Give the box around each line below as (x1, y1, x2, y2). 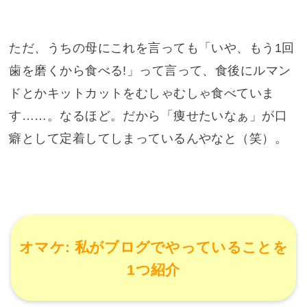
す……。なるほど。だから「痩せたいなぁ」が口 (9, 109, 288, 123)
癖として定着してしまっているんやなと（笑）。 (9, 132, 288, 146)
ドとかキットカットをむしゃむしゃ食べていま (9, 86, 275, 101)
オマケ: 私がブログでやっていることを (19, 238, 288, 255)
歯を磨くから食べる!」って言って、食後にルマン (9, 64, 291, 78)
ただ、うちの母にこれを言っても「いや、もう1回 (9, 41, 295, 56)
